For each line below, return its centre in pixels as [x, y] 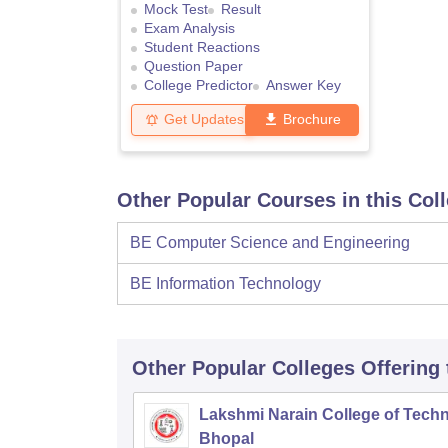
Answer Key [303, 85]
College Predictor [198, 85]
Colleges [313, 368]
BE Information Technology [225, 284]
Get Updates [204, 119]
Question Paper [193, 66]
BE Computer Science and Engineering [270, 243]
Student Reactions [202, 47]
